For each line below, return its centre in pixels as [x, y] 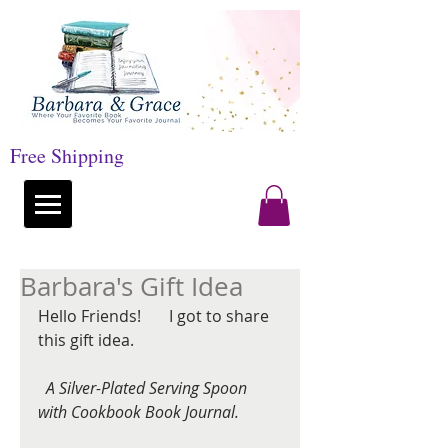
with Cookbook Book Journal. [138, 412]
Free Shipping [67, 155]
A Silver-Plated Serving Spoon [146, 388]
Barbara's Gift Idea [131, 286]
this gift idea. [86, 340]
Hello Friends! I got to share [155, 316]
